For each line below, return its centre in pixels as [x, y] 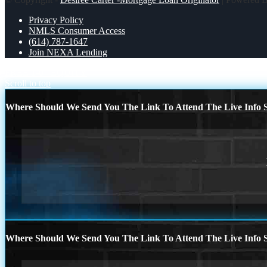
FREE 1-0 [24, 72]
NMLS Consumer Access [77, 30]
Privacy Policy [56, 20]
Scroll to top [28, 83]
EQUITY [69, 72]
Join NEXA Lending [68, 52]
